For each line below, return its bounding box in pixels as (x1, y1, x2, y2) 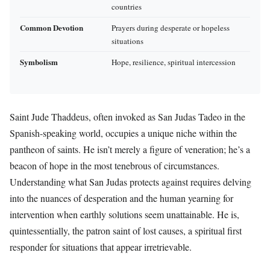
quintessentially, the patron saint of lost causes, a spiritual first (10, 224, 242, 237)
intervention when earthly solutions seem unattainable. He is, (10, 207, 239, 221)
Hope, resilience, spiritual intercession (111, 57, 236, 68)
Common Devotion (20, 22, 83, 34)
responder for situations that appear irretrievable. (10, 240, 192, 253)
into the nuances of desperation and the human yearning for (10, 191, 233, 204)
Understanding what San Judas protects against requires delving (10, 175, 251, 188)
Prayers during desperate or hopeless (111, 22, 230, 34)
